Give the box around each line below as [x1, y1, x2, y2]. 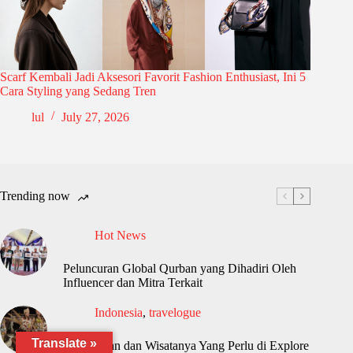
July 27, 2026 [61, 110, 129, 124]
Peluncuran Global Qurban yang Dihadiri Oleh [63, 261, 296, 275]
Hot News [95, 228, 146, 242]
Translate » [32, 336, 97, 350]
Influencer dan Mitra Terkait [63, 275, 203, 289]
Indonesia [95, 305, 143, 319]
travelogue [149, 305, 201, 319]
